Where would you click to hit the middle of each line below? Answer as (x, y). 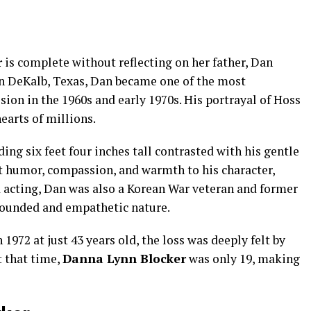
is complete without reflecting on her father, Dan (137, 62)
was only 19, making (243, 259)
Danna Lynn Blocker (124, 259)
